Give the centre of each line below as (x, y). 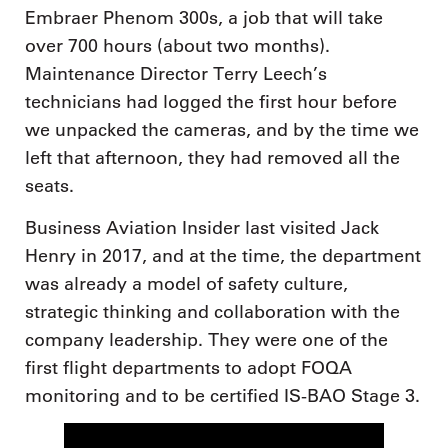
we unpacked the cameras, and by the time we (222, 130)
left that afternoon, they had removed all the (212, 158)
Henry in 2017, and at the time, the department (223, 255)
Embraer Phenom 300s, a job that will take (204, 18)
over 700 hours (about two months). (177, 46)
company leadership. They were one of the (206, 339)
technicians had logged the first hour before (211, 102)
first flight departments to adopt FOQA (188, 367)
